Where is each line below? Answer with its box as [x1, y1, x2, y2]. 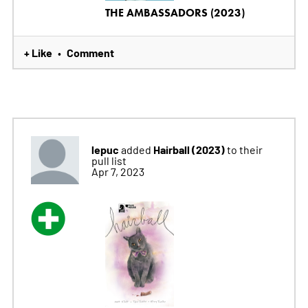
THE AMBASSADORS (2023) [104, 5, 245, 19]
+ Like [23, 44, 52, 60]
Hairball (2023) [153, 141, 227, 157]
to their [226, 142, 263, 156]
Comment [66, 44, 114, 60]
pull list [91, 153, 126, 167]
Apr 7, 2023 [91, 164, 144, 178]
